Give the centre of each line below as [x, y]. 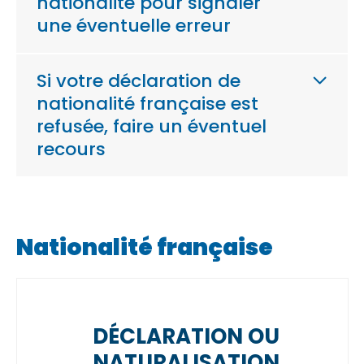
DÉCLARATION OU [186, 336]
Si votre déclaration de [139, 81]
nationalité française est [147, 104]
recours [71, 149]
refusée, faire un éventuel [152, 126]
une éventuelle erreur [136, 26]
